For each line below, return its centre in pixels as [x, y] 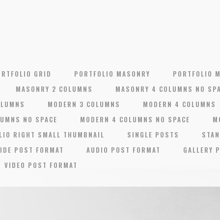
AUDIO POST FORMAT [124, 150]
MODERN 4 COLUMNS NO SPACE [135, 119]
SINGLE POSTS [153, 135]
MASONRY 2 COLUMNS [54, 89]
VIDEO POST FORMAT [41, 165]
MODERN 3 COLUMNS [84, 104]
